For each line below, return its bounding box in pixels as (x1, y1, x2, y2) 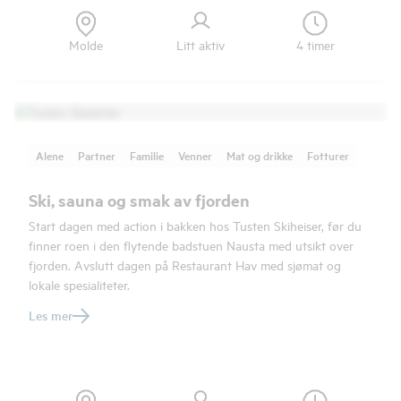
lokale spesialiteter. (29, 276, 130, 293)
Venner (178, 147, 212, 164)
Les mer (29, 306, 73, 324)
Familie (130, 147, 164, 164)
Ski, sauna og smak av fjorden (29, 189, 250, 211)
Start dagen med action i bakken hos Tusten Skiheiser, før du (29, 217, 362, 234)
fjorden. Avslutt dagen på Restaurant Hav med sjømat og (29, 256, 341, 273)
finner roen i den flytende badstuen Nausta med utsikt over (29, 236, 354, 253)
